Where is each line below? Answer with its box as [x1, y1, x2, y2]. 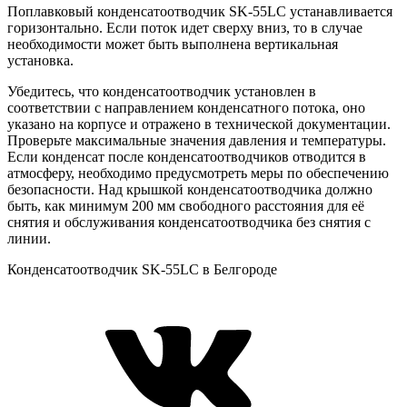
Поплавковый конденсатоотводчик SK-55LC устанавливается [7, 3, 392, 19]
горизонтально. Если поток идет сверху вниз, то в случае [7, 19, 362, 35]
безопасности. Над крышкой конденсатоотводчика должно [7, 181, 372, 197]
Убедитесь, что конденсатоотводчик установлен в [7, 83, 316, 99]
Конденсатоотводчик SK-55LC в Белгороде [7, 261, 277, 277]
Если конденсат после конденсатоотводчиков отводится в [7, 148, 366, 164]
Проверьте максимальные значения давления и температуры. [7, 132, 386, 148]
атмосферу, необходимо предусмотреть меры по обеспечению [7, 164, 389, 181]
